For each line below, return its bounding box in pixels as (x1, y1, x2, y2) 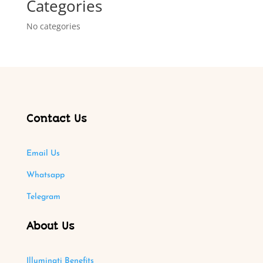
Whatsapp (26, 171, 65, 180)
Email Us (26, 149, 60, 159)
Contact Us (26, 113, 87, 125)
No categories (26, 21, 80, 32)
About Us (26, 220, 75, 232)
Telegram (26, 193, 60, 202)
